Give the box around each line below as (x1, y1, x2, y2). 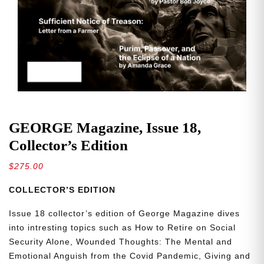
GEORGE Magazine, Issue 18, (9, 120, 201, 136)
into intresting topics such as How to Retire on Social (9, 223, 236, 233)
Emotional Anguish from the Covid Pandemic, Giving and (9, 251, 250, 261)
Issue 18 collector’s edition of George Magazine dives (9, 209, 240, 219)
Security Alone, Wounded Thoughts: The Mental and (9, 237, 232, 247)
